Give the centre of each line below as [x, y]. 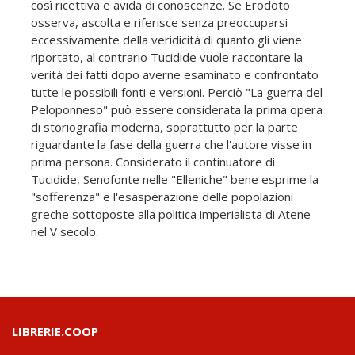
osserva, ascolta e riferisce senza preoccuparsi [159, 23]
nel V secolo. [65, 232]
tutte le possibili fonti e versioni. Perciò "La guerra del [177, 92]
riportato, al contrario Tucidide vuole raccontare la [167, 57]
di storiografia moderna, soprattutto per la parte [164, 127]
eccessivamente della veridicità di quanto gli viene [166, 40]
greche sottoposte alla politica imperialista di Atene [171, 214]
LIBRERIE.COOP [55, 332]
